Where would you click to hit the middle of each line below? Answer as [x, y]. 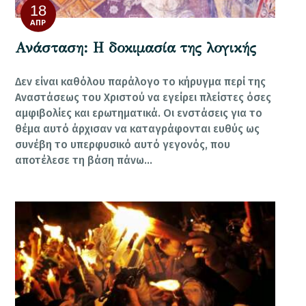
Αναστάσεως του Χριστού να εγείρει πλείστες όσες [143, 97]
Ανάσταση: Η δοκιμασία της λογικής [136, 48]
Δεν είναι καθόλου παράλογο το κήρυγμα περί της [141, 81]
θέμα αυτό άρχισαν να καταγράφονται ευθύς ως [138, 128]
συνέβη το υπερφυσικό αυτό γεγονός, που [123, 144]
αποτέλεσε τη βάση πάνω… [84, 160]
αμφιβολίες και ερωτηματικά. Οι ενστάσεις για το [139, 113]
